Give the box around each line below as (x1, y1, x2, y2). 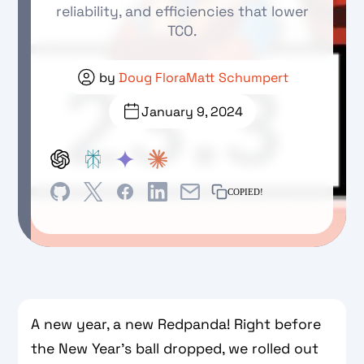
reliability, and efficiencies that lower (55, 2, 309, 20)
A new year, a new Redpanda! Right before (31, 315, 322, 333)
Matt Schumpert (185, 68, 288, 86)
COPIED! (227, 187, 264, 197)
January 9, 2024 (141, 102, 243, 120)
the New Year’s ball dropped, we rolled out (31, 340, 319, 357)
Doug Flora (118, 68, 186, 86)
